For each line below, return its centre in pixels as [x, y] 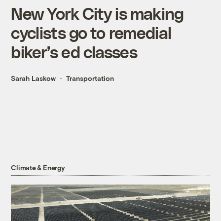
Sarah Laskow [34, 78]
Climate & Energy [38, 168]
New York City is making [97, 13]
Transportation [90, 78]
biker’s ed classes [74, 52]
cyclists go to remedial [91, 33]
